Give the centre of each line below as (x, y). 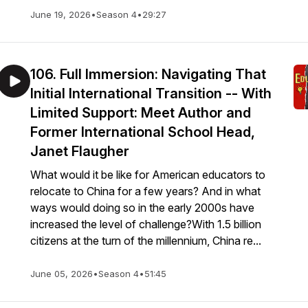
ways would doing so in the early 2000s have (142, 208)
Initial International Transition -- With (151, 93)
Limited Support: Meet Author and (141, 113)
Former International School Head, (143, 132)
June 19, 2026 (60, 14)
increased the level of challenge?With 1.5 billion (146, 224)
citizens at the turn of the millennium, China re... (146, 241)
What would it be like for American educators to (148, 175)
